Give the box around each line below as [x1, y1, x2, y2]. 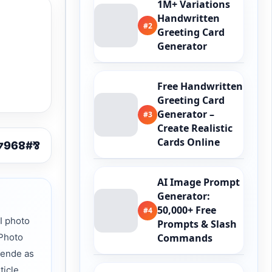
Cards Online [157, 135, 220, 149]
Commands [157, 231, 212, 245]
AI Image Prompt [157, 175, 240, 189]
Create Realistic [157, 121, 233, 135]
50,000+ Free [157, 203, 216, 217]
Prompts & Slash [157, 217, 237, 231]
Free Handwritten [157, 80, 243, 93]
